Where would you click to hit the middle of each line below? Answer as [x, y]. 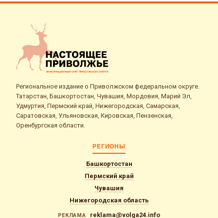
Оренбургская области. [51, 125]
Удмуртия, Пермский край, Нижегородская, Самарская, [98, 106]
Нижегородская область [109, 200]
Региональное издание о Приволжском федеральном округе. [108, 86]
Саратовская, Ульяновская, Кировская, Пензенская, [94, 115]
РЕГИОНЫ [109, 146]
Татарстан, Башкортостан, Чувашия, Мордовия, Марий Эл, [104, 96]
